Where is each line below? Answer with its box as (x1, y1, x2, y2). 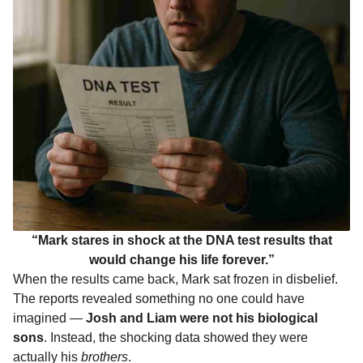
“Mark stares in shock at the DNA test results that (31, 233, 332, 247)
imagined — (13, 311, 86, 325)
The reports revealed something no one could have (13, 292, 305, 305)
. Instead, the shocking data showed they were (44, 331, 308, 344)
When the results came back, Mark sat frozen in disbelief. (13, 272, 338, 286)
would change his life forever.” (88, 253, 275, 267)
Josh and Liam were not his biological (86, 311, 318, 325)
